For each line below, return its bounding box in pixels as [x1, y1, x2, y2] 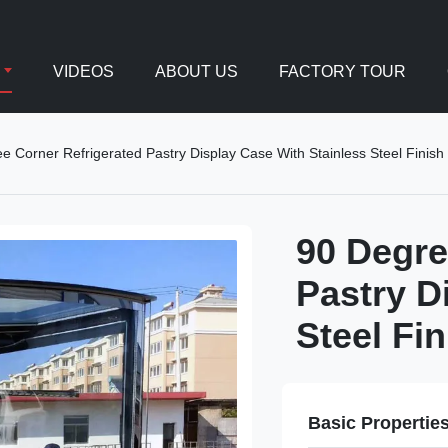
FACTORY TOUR [278, 63, 406, 80]
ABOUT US [154, 63, 238, 80]
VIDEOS [52, 63, 114, 80]
